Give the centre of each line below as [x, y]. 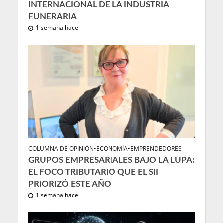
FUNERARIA [52, 16]
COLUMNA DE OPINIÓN [61, 149]
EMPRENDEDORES [156, 149]
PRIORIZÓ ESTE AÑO [69, 184]
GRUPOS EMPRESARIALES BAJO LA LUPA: [111, 160]
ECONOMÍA [112, 149]
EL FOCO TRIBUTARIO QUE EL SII [93, 172]
